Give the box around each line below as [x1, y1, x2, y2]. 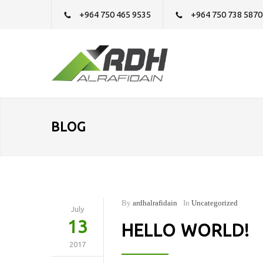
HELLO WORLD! [122, 221, 249, 240]
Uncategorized [191, 198, 238, 207]
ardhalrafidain [133, 198, 177, 207]
